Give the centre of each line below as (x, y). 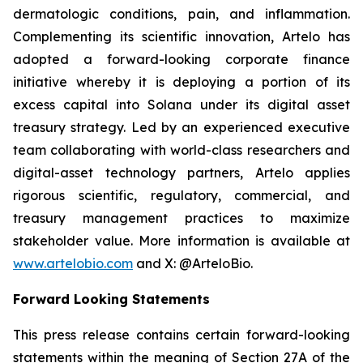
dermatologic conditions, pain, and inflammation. (181, 14)
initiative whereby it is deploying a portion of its (181, 82)
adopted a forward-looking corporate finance (181, 59)
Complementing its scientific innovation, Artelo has (181, 36)
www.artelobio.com (73, 263)
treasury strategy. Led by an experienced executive (181, 127)
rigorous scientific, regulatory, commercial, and (181, 195)
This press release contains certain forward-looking (181, 335)
